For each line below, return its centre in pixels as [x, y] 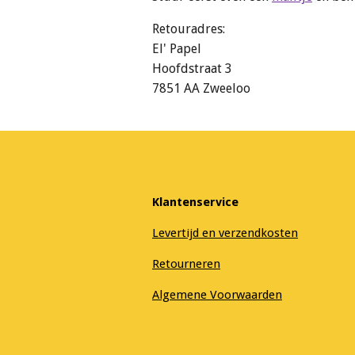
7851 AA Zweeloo [201, 89]
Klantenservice [195, 202]
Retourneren [186, 263]
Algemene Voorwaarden [217, 294]
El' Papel [177, 49]
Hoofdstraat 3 [192, 69]
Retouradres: [190, 29]
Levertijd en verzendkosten [225, 233]
